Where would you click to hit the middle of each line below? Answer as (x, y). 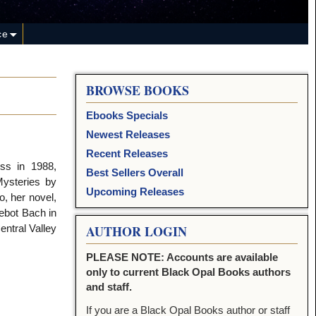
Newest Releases (128, 135)
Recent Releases (127, 154)
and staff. (109, 287)
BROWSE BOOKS (137, 91)
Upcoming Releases (135, 192)
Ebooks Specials (127, 116)
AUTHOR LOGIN (136, 232)
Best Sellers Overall (134, 173)
